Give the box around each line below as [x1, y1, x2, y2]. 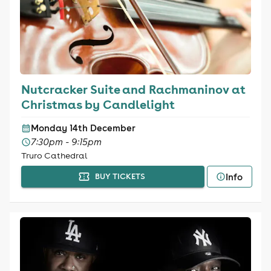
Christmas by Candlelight [21, 96, 175, 112]
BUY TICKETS [94, 171, 145, 181]
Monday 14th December [30, 122, 135, 134]
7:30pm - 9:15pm [30, 136, 102, 148]
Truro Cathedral [21, 150, 87, 161]
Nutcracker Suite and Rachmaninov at [21, 81, 246, 97]
